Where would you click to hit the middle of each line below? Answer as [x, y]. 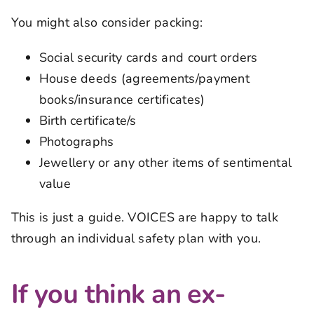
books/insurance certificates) [122, 99]
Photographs [76, 141]
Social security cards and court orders [148, 57]
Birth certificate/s [88, 120]
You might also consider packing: [107, 22]
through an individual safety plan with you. [136, 238]
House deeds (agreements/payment [144, 78]
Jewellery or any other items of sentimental [165, 162]
